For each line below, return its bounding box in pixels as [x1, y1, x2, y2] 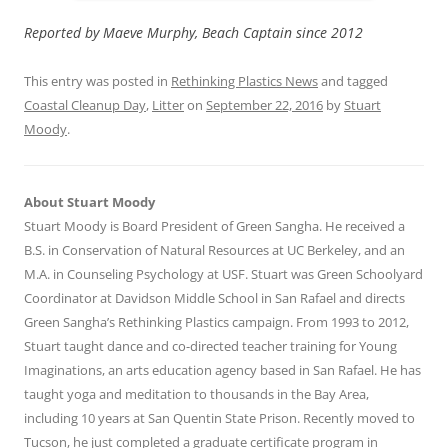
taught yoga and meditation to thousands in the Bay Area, [24, 385, 369, 404]
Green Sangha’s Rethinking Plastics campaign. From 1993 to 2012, [24, 313, 409, 332]
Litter [152, 96, 184, 115]
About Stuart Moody [24, 193, 155, 212]
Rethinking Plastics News [171, 72, 318, 91]
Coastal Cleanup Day [24, 96, 146, 115]
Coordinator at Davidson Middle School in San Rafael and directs [24, 289, 405, 308]
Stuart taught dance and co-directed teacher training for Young [24, 337, 397, 356]
